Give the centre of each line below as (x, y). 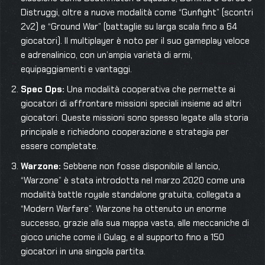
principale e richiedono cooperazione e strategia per (125, 132)
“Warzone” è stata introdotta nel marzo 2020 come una (133, 180)
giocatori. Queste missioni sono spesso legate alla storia (135, 118)
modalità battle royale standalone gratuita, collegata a (131, 195)
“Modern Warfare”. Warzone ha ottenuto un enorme (124, 209)
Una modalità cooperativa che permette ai (150, 89)
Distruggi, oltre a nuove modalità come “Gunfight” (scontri (137, 12)
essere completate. (59, 146)
